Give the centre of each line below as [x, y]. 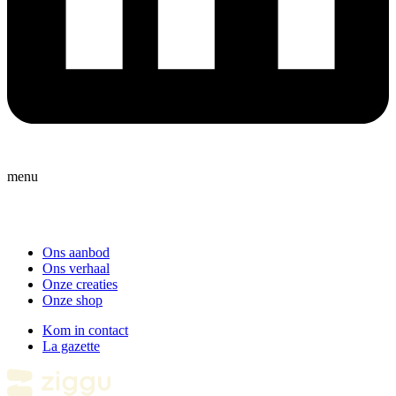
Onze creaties [80, 284]
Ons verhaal [76, 268]
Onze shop [72, 300]
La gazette [71, 346]
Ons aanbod [76, 252]
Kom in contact [85, 330]
